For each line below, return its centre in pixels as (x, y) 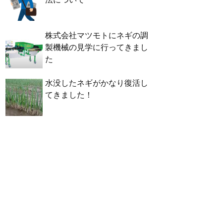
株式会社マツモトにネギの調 (97, 35)
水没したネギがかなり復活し (97, 83)
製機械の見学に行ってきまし (97, 47)
